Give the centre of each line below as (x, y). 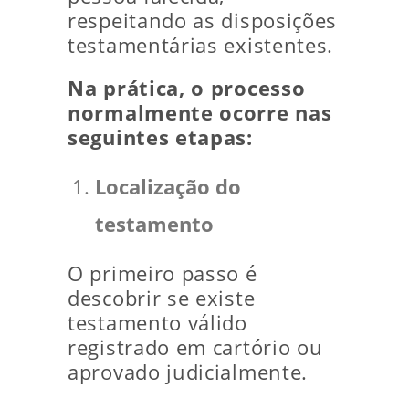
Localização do (168, 187)
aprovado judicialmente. (188, 372)
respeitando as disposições (203, 21)
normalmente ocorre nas (200, 113)
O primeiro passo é (163, 274)
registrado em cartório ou (195, 348)
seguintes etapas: (160, 138)
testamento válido (157, 323)
